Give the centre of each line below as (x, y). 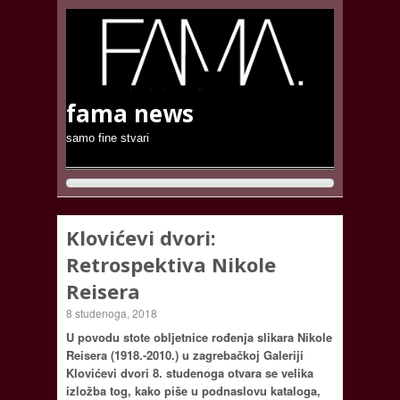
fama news (130, 113)
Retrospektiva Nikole (171, 264)
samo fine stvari (108, 137)
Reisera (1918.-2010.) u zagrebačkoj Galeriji (185, 354)
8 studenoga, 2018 (112, 312)
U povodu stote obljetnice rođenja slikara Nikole (199, 337)
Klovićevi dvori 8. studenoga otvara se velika (190, 372)
